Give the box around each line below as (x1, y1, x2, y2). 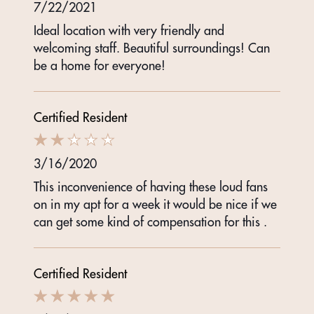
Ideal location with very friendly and (34, 22, 224, 39)
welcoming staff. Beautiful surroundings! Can (34, 40, 270, 57)
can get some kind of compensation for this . (34, 214, 267, 231)
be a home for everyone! (34, 57, 165, 74)
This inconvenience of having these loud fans (34, 179, 268, 196)
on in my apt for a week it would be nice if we (34, 196, 277, 213)
